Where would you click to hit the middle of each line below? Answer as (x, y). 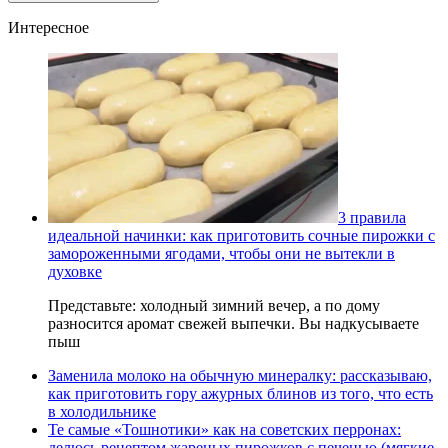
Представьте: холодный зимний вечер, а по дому (214, 305)
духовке (75, 271)
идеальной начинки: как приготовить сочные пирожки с (241, 235)
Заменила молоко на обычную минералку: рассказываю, (240, 375)
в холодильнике (102, 411)
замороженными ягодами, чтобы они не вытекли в (221, 253)
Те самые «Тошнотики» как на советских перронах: (224, 429)
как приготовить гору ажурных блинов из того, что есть (240, 393)
